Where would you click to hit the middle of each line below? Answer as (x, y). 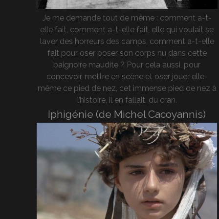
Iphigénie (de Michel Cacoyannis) (127, 114)
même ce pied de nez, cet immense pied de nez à (127, 88)
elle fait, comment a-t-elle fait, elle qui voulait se (127, 30)
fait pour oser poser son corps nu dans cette (127, 53)
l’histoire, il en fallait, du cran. (127, 100)
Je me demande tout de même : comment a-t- (127, 18)
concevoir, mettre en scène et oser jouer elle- (127, 77)
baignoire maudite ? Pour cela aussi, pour (127, 65)
